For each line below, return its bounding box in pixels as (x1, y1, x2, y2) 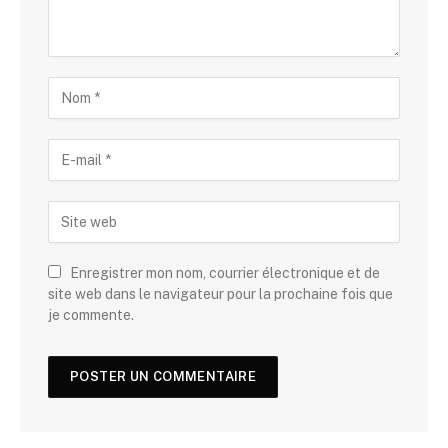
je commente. (48, 307, 134, 324)
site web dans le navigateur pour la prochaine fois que (48, 286, 393, 303)
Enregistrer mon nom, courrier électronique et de (70, 265, 380, 282)
